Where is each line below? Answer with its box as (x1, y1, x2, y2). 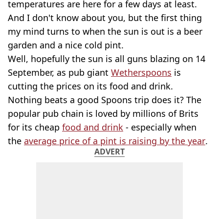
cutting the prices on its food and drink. (8, 80, 173, 92)
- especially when (123, 121, 197, 133)
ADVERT (94, 146, 125, 157)
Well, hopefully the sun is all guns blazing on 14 (8, 53, 205, 65)
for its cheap (8, 121, 62, 133)
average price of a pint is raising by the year (24, 135, 205, 147)
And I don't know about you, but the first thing (8, 12, 202, 23)
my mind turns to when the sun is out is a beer (8, 25, 202, 37)
